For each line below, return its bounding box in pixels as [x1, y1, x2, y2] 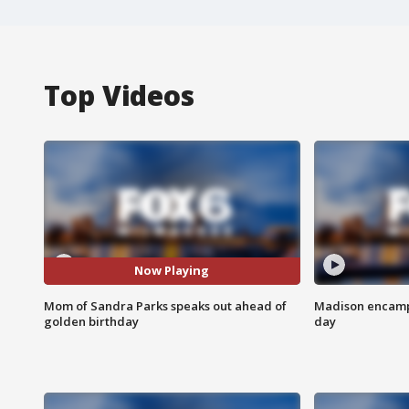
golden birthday [44, 312, 139, 330]
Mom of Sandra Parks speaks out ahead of [44, 297, 287, 314]
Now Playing [134, 262, 210, 279]
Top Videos [44, 76, 194, 114]
